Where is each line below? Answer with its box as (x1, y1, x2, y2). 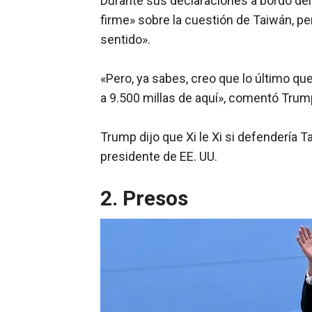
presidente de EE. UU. (100, 149, 217, 164)
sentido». (100, 32, 150, 47)
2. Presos (100, 186, 188, 211)
